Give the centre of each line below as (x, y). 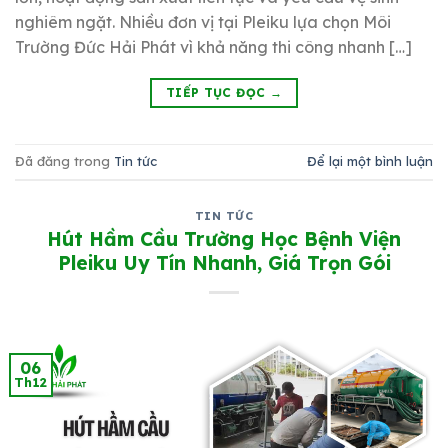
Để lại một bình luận (370, 161)
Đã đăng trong (64, 161)
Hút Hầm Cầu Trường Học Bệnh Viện (224, 239)
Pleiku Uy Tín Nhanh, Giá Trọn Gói (224, 263)
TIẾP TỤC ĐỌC (217, 92)
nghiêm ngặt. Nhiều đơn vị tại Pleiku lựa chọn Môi (203, 21)
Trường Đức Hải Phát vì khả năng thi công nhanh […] (213, 46)
